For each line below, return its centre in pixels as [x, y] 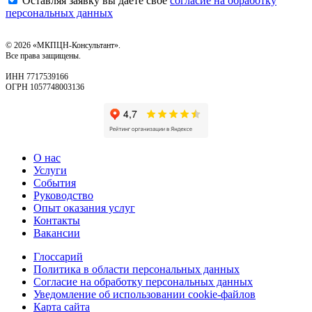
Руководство [63, 196]
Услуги [50, 171]
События [55, 183]
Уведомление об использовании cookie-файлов [145, 295]
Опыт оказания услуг [84, 208]
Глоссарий [58, 257]
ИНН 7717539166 [37, 77]
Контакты [57, 221]
